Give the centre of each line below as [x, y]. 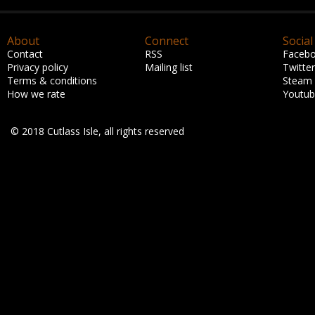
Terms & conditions [52, 80]
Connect [167, 40]
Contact [25, 53]
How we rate [36, 94]
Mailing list [169, 67]
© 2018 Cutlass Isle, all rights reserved [97, 131]
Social [298, 40]
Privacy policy [38, 67]
